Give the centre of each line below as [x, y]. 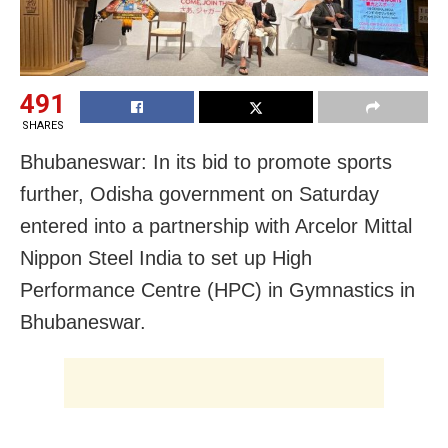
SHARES [42, 125]
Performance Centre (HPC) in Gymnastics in [217, 289]
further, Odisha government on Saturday [199, 193]
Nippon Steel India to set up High [166, 257]
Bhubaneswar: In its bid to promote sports [206, 161]
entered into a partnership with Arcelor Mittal [216, 225]
